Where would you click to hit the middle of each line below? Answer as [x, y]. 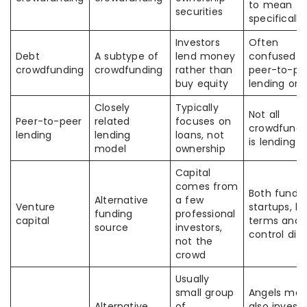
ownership [200, 149]
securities [199, 12]
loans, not [200, 135]
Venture [36, 207]
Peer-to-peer [49, 121]
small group [205, 293]
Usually [193, 279]
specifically [277, 19]
